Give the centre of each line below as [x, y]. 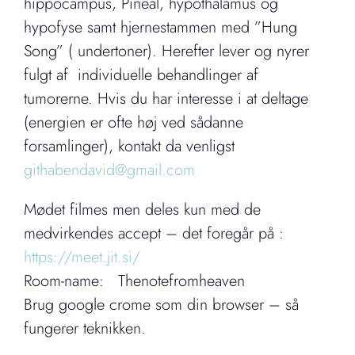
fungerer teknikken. [85, 328]
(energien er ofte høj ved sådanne [134, 122]
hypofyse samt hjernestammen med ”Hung [160, 27]
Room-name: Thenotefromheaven [134, 281]
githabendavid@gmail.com [109, 170]
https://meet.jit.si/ [82, 257]
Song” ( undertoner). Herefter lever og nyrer [166, 51]
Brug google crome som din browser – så [161, 304]
